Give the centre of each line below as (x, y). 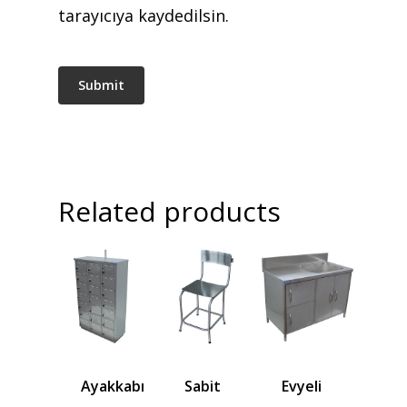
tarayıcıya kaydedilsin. (144, 16)
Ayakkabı (113, 387)
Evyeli (302, 387)
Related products (169, 212)
